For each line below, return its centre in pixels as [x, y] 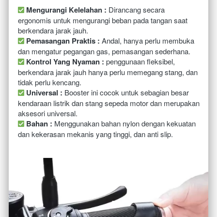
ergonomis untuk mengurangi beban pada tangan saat [103, 20]
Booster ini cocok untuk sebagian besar [126, 93]
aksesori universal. [48, 113]
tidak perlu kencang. [50, 82]
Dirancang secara [136, 10]
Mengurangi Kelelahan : [66, 10]
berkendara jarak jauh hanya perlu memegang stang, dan [108, 72]
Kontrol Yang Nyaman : [65, 62]
